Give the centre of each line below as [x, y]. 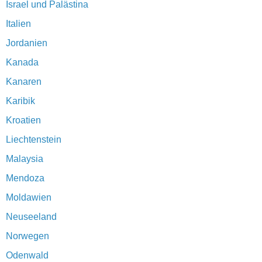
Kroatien [23, 120]
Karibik [20, 101]
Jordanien [27, 43]
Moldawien [29, 198]
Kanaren [24, 82]
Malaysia [25, 159]
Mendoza [25, 178]
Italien [18, 24]
